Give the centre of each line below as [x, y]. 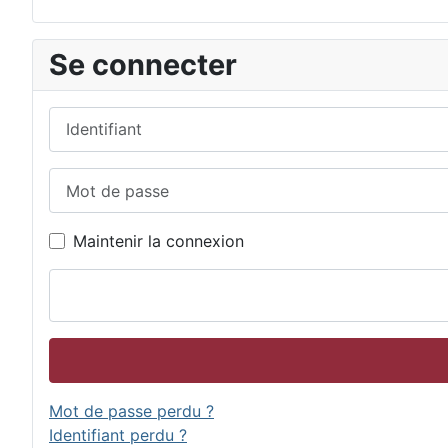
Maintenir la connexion [158, 241]
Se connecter [143, 64]
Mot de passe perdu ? [131, 411]
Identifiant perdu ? [118, 435]
